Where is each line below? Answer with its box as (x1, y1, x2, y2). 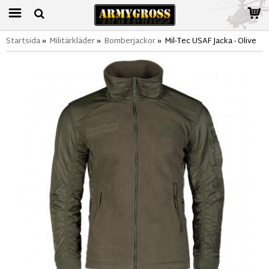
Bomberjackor (104, 34, 156, 49)
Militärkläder (49, 34, 95, 49)
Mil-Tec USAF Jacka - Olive (165, 34, 256, 49)
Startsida (6, 34, 40, 49)
